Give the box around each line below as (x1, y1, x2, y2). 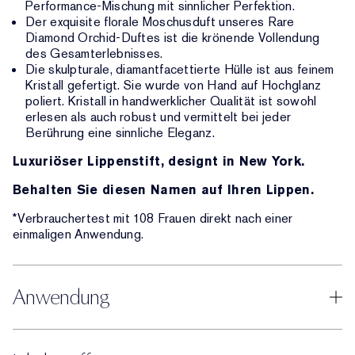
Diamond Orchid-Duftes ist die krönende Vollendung (25, 29, 320, 46)
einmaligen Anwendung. (13, 226, 144, 242)
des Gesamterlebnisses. (25, 45, 163, 62)
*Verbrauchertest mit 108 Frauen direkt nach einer (13, 210, 293, 227)
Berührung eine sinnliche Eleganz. (25, 124, 215, 141)
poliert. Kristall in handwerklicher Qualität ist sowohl (25, 93, 317, 109)
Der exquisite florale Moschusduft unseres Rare (25, 13, 295, 30)
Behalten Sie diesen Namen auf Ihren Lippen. (13, 181, 314, 198)
